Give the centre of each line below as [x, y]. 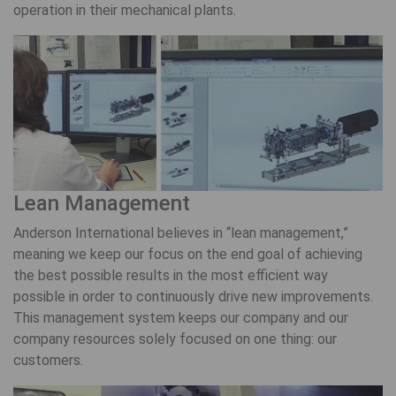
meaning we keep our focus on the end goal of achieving [188, 254]
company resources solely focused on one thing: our [175, 339]
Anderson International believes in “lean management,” [181, 232]
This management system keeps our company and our [181, 317]
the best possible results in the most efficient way [171, 275]
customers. [48, 360]
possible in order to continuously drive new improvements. [193, 296]
